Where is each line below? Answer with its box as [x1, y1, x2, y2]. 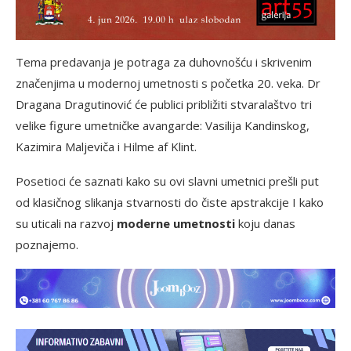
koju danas [235, 215, 295, 231]
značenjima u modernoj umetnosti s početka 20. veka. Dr [16, 74, 320, 91]
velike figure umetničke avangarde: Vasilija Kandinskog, [16, 117, 309, 133]
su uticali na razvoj [16, 215, 117, 231]
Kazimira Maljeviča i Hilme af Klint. [16, 138, 197, 154]
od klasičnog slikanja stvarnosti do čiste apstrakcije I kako [16, 194, 324, 210]
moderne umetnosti [117, 215, 235, 231]
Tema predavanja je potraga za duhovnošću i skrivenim [16, 53, 312, 70]
